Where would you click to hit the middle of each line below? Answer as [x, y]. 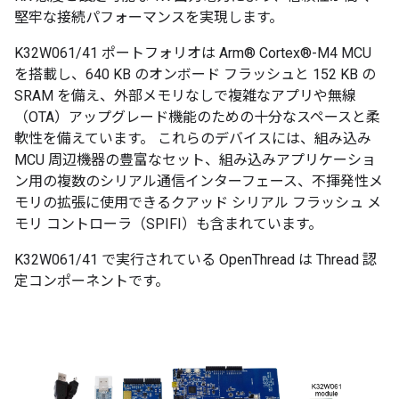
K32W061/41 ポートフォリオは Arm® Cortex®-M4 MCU [193, 53]
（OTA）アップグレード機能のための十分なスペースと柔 [197, 118]
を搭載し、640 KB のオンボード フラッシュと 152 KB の [195, 75]
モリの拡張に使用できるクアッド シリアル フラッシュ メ [198, 203]
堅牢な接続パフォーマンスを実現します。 [149, 18]
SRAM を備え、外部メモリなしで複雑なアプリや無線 [185, 96]
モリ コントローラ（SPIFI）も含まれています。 [168, 224]
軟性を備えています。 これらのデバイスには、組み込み [193, 139]
